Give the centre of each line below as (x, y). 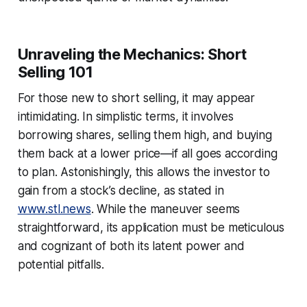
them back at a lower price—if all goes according (147, 153)
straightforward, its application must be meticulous (151, 227)
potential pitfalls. (61, 264)
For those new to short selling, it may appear (136, 98)
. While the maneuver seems (165, 209)
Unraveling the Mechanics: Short (132, 54)
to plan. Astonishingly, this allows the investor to (144, 172)
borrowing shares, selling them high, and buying (145, 135)
